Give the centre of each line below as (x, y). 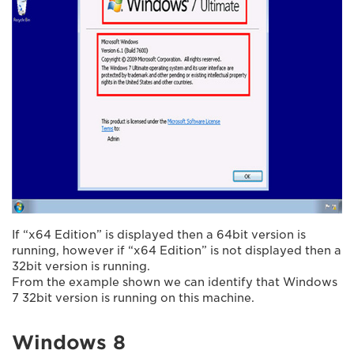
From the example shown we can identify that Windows (175, 282)
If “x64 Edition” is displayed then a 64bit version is (159, 234)
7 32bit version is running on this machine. (133, 298)
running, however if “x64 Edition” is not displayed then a (177, 250)
